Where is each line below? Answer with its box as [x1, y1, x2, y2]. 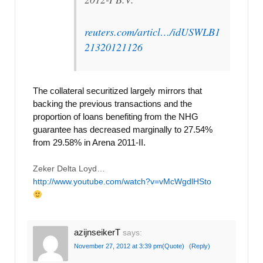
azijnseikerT [74, 227, 120, 237]
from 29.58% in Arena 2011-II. [33, 137, 146, 147]
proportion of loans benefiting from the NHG [33, 111, 198, 122]
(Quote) [162, 242, 184, 249]
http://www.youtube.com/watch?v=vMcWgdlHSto [33, 177, 211, 187]
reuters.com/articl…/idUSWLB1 [85, 24, 220, 39]
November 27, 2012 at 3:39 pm [74, 242, 162, 249]
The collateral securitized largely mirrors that [33, 85, 202, 96]
